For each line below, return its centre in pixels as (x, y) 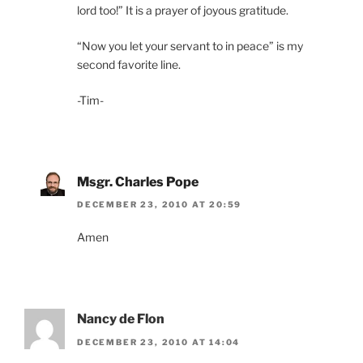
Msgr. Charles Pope (138, 182)
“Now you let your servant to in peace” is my (190, 46)
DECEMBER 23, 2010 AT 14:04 (159, 342)
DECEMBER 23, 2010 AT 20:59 (160, 205)
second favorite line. (129, 64)
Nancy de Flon (121, 319)
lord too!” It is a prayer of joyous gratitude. (183, 10)
